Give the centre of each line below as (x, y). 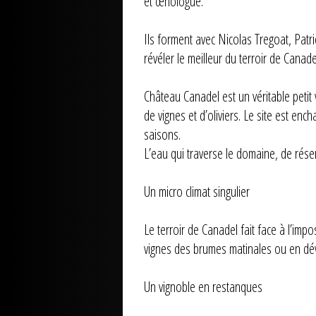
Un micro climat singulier (197, 192)
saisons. (162, 135)
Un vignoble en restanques (203, 287)
